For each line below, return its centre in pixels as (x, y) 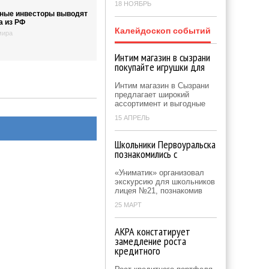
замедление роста (150, 241)
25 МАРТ (128, 205)
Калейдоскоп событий (163, 31)
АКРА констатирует (153, 231)
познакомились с (146, 154)
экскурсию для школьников (165, 182)
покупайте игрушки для (160, 67)
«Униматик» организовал (159, 173)
